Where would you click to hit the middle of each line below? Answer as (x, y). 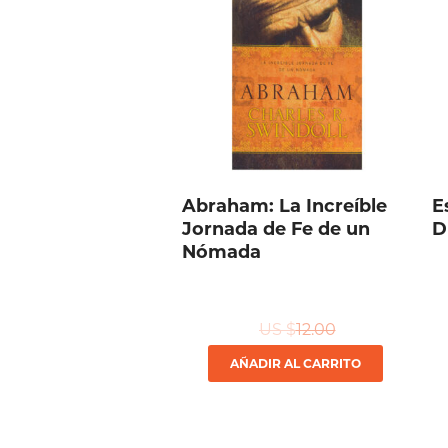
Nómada (221, 252)
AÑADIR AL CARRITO (295, 364)
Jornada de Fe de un (276, 229)
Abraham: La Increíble (284, 206)
